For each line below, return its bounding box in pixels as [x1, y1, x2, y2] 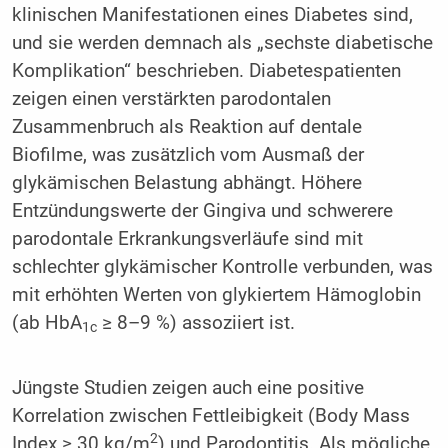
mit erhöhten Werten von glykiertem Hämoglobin [11, 283, 421, 306]
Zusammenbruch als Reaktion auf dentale [11, 115, 362, 138]
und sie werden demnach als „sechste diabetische [11, 31, 433, 54]
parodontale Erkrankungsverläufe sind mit [11, 227, 363, 250]
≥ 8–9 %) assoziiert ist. [96, 311, 295, 334]
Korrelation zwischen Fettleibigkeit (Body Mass [11, 405, 410, 428]
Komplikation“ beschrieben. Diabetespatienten [11, 59, 401, 82]
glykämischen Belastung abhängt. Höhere [11, 171, 362, 194]
